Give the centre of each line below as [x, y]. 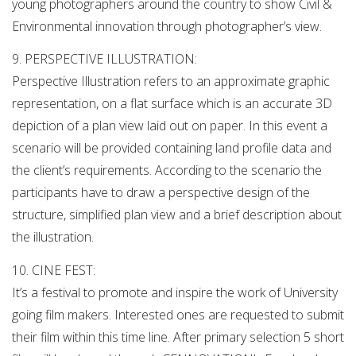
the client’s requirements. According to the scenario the [167, 170]
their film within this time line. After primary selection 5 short [178, 337]
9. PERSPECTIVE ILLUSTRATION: [104, 59]
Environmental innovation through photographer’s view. [167, 26]
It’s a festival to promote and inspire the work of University [175, 292]
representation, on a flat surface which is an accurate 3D [172, 104]
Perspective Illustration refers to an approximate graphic [171, 81]
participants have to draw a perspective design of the [161, 193]
